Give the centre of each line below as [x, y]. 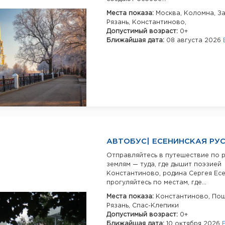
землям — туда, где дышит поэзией [164, 165]
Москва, [170, 13]
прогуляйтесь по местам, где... [156, 183]
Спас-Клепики [155, 206]
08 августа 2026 [195, 40]
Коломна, [201, 13]
